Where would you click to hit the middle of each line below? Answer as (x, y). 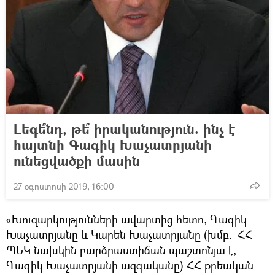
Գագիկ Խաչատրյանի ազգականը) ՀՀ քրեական (130, 265)
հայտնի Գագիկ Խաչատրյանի (113, 144)
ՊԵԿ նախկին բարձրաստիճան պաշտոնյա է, (121, 250)
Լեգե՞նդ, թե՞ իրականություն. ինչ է (124, 128)
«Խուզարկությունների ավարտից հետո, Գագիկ (126, 219)
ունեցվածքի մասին (77, 160)
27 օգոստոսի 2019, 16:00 (64, 186)
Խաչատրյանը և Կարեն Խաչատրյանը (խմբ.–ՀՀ (129, 234)
